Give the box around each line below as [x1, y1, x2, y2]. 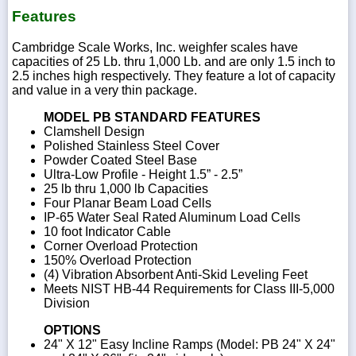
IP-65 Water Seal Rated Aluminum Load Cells [44, 210, 300, 224]
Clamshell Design [44, 124, 145, 138]
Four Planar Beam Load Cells [44, 195, 211, 210]
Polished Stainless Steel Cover [44, 138, 219, 153]
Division [44, 296, 90, 310]
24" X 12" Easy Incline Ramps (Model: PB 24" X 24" [44, 337, 335, 351]
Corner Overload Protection [44, 238, 198, 253]
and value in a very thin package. [12, 83, 197, 97]
